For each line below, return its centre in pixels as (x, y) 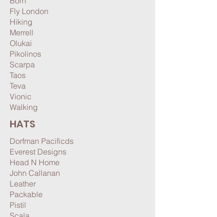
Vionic (22, 96)
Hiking (21, 22)
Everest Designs (38, 152)
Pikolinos (25, 54)
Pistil (18, 205)
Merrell (22, 32)
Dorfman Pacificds (42, 141)
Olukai (21, 43)
